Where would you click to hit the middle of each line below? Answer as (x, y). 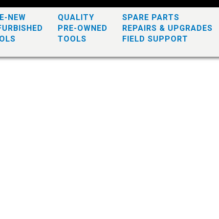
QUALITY (76, 17)
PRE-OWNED (83, 28)
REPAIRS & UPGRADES (167, 28)
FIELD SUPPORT (155, 39)
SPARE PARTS (151, 17)
